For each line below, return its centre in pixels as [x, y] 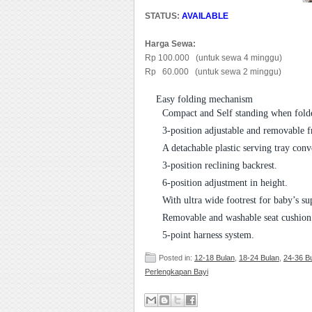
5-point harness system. [208, 235]
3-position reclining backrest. [220, 165]
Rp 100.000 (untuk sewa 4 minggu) [213, 58]
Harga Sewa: [170, 44]
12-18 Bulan [214, 258]
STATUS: [163, 16]
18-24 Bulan [259, 258]
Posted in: [177, 258]
